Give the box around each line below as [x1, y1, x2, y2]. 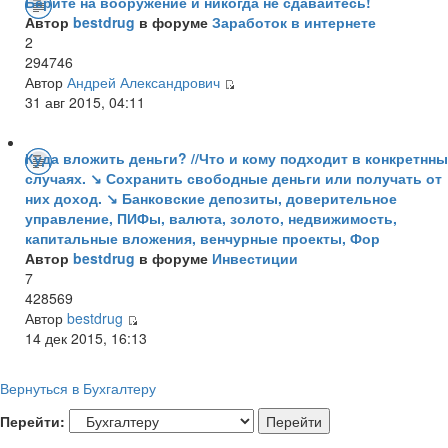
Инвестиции [212, 247, 298, 268]
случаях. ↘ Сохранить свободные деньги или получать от [25, 167, 442, 188]
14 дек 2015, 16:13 [25, 327, 147, 348]
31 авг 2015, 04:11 [25, 91, 145, 112]
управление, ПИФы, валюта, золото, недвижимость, [25, 207, 397, 228]
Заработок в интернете [212, 11, 376, 32]
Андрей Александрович [67, 71, 220, 92]
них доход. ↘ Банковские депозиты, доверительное [25, 187, 397, 208]
